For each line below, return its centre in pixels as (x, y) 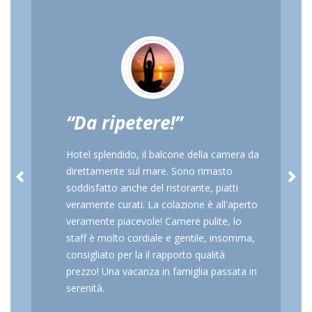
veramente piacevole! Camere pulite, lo (154, 221)
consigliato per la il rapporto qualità (146, 254)
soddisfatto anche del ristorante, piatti (152, 187)
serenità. (85, 288)
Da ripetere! (124, 122)
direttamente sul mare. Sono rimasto (149, 171)
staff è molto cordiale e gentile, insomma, (161, 237)
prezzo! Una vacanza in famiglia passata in (162, 271)
